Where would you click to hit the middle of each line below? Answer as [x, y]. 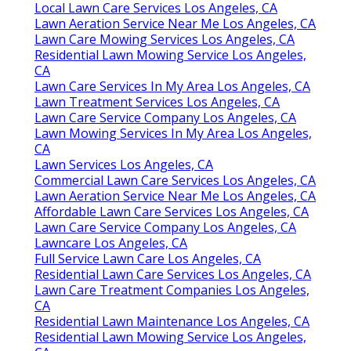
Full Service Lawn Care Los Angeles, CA [148, 258]
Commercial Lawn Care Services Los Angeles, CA [175, 180]
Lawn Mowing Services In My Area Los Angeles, [173, 133]
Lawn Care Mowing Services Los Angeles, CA [165, 39]
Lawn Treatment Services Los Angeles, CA [157, 101]
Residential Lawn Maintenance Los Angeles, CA [172, 321]
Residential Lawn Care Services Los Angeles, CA [173, 274]
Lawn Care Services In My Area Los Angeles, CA [172, 86]
